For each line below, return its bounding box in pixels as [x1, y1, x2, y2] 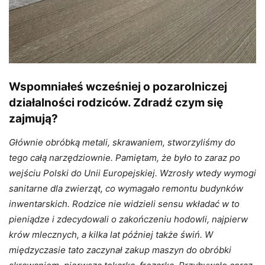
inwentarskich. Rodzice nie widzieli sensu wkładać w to [9, 198, 240, 209]
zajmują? [9, 111, 58, 125]
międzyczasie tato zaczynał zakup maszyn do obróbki [9, 244, 231, 256]
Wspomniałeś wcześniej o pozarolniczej [9, 79, 227, 93]
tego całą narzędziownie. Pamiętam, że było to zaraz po [9, 151, 240, 163]
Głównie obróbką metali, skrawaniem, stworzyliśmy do [9, 136, 235, 148]
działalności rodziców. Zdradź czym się [9, 95, 223, 109]
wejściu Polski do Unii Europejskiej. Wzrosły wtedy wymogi [9, 167, 256, 179]
